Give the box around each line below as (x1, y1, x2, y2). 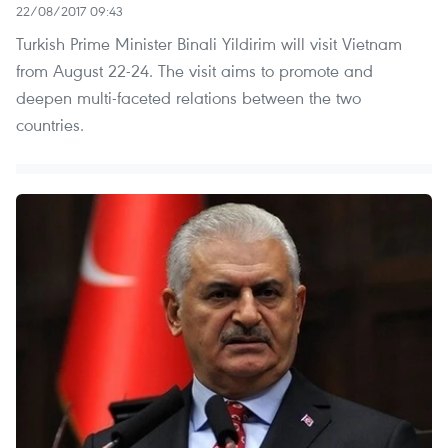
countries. (16, 112, 84, 136)
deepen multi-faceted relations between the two (16, 85, 361, 109)
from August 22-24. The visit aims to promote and (16, 58, 373, 82)
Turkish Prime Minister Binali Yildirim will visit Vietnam (16, 31, 402, 55)
